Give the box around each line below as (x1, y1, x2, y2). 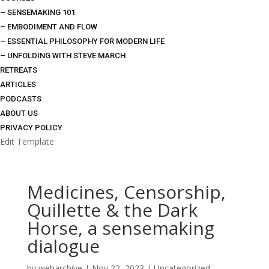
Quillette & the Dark (26, 197, 198, 222)
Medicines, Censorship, (26, 179, 226, 204)
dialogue (26, 233, 100, 258)
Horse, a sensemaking (26, 215, 214, 240)
